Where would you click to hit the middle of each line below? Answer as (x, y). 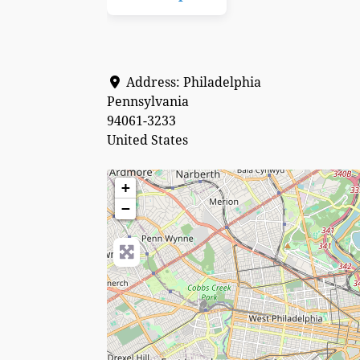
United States (147, 141)
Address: (155, 83)
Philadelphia (222, 83)
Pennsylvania (148, 102)
